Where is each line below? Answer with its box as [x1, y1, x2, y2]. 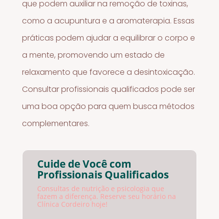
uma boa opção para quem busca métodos [22, 100, 195, 112]
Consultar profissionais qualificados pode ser [22, 83, 196, 95]
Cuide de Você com [37, 157, 132, 171]
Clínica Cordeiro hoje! [37, 199, 108, 209]
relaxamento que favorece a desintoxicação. [22, 66, 196, 78]
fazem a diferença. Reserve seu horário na [37, 192, 176, 201]
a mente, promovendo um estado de [22, 49, 165, 61]
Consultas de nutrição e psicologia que [37, 184, 165, 194]
